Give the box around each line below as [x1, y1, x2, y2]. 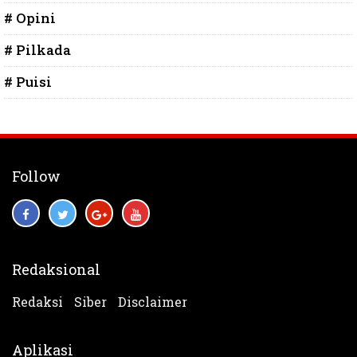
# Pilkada [4, 40, 71, 59]
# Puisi [4, 72, 52, 91]
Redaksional [12, 259, 100, 279]
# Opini [4, 8, 56, 27]
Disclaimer [118, 292, 187, 310]
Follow [12, 166, 61, 186]
